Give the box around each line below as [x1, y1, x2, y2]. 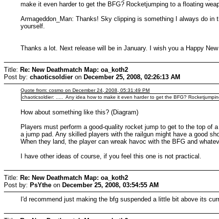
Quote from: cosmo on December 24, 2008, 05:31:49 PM [21, 87, 150, 93]
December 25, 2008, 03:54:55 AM [62, 181, 159, 189]
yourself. [21, 22, 45, 30]
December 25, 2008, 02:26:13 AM [84, 73, 180, 81]
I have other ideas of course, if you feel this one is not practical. [21, 152, 202, 160]
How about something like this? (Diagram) [21, 108, 139, 116]
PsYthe [30, 181, 51, 189]
